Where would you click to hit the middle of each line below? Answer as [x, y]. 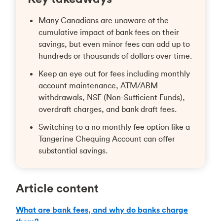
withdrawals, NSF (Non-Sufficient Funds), [111, 97]
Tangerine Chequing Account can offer [107, 139]
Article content [57, 188]
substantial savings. [74, 150]
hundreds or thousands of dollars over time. [115, 56]
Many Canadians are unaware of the [103, 20]
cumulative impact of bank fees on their [109, 32]
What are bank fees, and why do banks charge [102, 210]
